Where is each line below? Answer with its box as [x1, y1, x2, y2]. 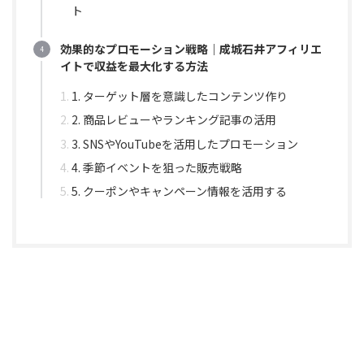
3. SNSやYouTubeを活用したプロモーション [71, 135, 298, 152]
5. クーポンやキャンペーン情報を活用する [71, 182, 287, 199]
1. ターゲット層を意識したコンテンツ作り [71, 88, 288, 105]
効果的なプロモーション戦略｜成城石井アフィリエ [60, 40, 322, 57]
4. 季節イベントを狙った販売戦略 [71, 158, 242, 175]
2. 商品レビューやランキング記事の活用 [71, 111, 276, 128]
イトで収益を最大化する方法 [60, 57, 208, 74]
